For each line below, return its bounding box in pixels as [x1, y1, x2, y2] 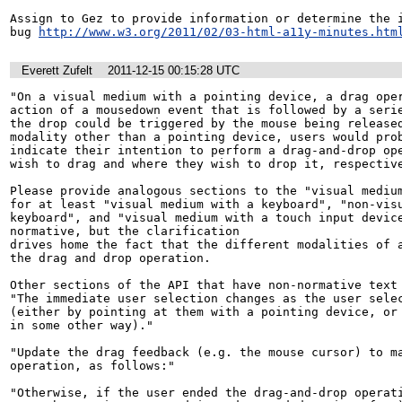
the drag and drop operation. [10, 251, 211, 265]
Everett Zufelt [22, 63, 92, 77]
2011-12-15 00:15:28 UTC [108, 63, 240, 77]
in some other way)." [10, 319, 153, 332]
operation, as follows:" [10, 359, 175, 372]
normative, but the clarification [10, 224, 240, 238]
